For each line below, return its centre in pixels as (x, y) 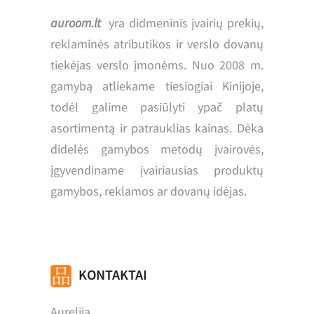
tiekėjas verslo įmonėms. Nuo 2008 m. (157, 65)
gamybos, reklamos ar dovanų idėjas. (149, 191)
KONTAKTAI (113, 275)
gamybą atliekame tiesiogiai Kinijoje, (157, 86)
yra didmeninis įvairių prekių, (182, 23)
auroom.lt (76, 23)
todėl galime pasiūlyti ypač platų (157, 107)
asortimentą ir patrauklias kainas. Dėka (157, 128)
